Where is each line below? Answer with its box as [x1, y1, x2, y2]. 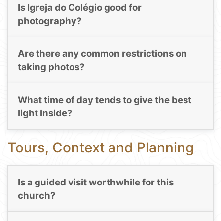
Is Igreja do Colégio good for [17, 2, 142, 14]
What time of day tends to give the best [17, 94, 191, 106]
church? [17, 189, 56, 201]
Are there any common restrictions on [17, 48, 187, 60]
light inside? [17, 107, 73, 119]
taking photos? [17, 61, 85, 73]
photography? [17, 15, 82, 27]
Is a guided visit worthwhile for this [17, 176, 174, 188]
